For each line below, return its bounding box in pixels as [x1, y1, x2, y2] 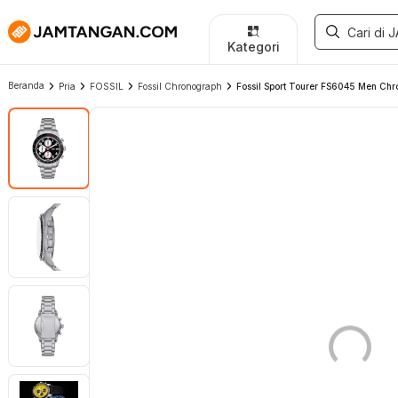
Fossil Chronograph [138, 81, 222, 92]
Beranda [8, 80, 44, 91]
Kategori [227, 38, 280, 54]
